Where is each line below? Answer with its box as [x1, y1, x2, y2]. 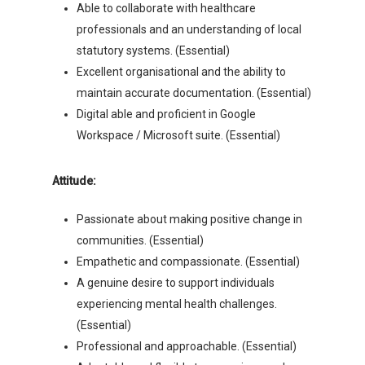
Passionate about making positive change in [77, 213, 302, 226]
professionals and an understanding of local [77, 23, 301, 36]
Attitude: [52, 174, 96, 187]
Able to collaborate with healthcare [77, 2, 256, 15]
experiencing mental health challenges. [77, 297, 277, 310]
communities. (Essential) [77, 234, 204, 247]
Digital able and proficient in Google [77, 108, 256, 121]
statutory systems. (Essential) [77, 44, 230, 57]
